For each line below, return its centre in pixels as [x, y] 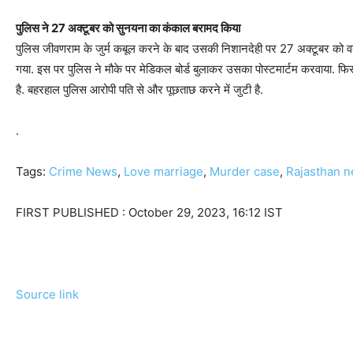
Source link [47, 295]
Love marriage [163, 172]
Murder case [245, 172]
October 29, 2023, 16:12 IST [206, 213]
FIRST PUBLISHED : [72, 213]
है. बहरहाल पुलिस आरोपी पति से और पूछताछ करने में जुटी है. [139, 90]
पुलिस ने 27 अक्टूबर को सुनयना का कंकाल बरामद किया [128, 28]
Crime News [83, 172]
